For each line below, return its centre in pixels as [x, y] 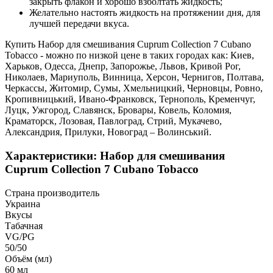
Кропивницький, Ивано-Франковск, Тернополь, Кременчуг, [130, 99]
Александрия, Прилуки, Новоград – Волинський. [108, 132]
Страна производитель [52, 193]
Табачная [24, 225]
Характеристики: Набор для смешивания [115, 155]
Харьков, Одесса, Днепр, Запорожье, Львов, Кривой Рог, [123, 66]
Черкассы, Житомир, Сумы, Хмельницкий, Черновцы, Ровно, [134, 88]
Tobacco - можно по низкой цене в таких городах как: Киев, [129, 55]
